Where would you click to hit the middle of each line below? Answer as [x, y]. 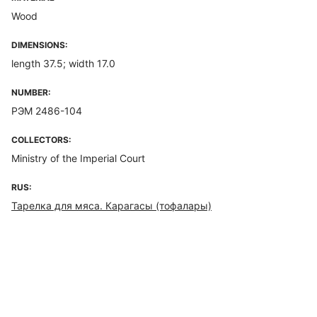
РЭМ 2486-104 [47, 111]
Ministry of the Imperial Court [78, 158]
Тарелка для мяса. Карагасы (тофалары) [111, 206]
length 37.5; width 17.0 [63, 63]
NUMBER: [31, 92]
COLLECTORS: [41, 140]
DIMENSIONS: [40, 45]
